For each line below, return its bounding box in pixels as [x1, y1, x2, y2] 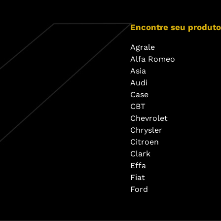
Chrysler [130, 125, 162, 135]
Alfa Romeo [130, 54, 175, 64]
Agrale [130, 42, 155, 52]
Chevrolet [130, 113, 168, 123]
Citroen [130, 137, 159, 147]
